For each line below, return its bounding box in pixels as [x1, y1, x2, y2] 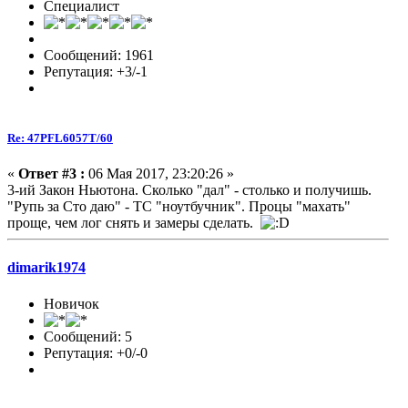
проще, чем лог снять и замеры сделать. [7, 215, 260, 231]
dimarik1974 [7, 260, 86, 276]
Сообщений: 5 [44, 328, 132, 344]
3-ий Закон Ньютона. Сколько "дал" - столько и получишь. [7, 182, 372, 199]
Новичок [44, 295, 99, 311]
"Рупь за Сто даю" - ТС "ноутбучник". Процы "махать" [7, 199, 351, 215]
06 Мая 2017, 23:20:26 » [85, 166, 234, 182]
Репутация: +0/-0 [44, 344, 148, 361]
